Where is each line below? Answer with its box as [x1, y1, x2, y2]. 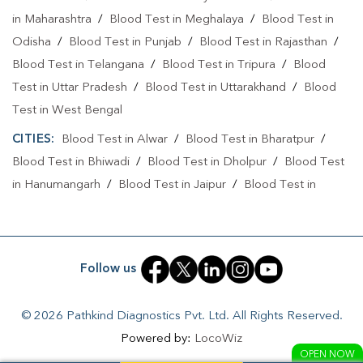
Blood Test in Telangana [12, 59, 144, 71]
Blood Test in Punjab [69, 36, 181, 49]
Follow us [80, 263, 136, 275]
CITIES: [12, 134, 55, 146]
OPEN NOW [300, 350, 355, 360]
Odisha [12, 36, 51, 49]
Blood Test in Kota [219, 202, 320, 214]
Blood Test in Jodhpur [81, 202, 201, 214]
